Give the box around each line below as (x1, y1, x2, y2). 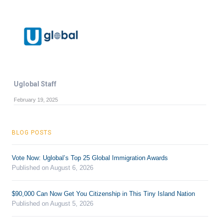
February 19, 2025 (14, 96, 58, 103)
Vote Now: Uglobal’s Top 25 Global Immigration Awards (12, 154, 168, 162)
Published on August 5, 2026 (12, 199, 93, 207)
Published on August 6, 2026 (12, 164, 93, 171)
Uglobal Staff (14, 80, 56, 88)
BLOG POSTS (12, 129, 52, 136)
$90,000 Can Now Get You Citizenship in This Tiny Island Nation (12, 190, 195, 197)
